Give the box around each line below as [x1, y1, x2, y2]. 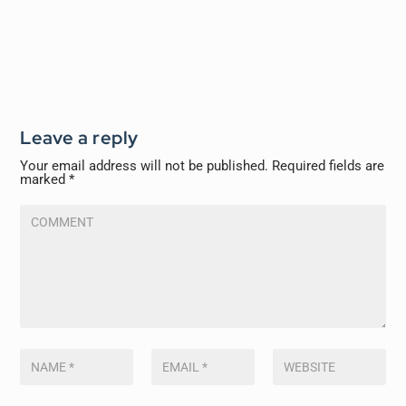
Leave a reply [20, 125, 139, 150]
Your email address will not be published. [20, 157, 269, 174]
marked [20, 170, 70, 188]
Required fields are [272, 157, 385, 174]
